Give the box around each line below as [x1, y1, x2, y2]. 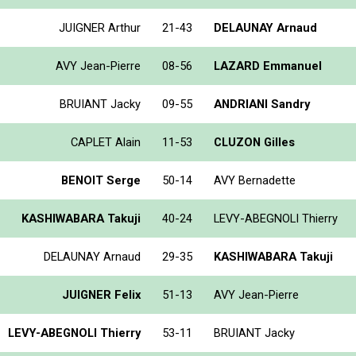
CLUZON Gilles [214, 134, 295, 149]
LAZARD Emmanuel [214, 58, 322, 73]
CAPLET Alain [71, 134, 141, 149]
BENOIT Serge [61, 172, 141, 188]
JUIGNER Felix [62, 287, 141, 302]
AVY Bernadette [214, 172, 296, 188]
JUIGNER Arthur [59, 20, 141, 35]
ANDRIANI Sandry [214, 96, 310, 111]
